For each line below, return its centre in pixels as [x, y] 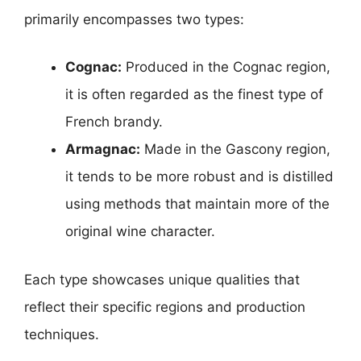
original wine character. [140, 231]
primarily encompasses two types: [134, 19]
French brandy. [114, 122]
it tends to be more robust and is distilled [199, 176]
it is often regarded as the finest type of [194, 94]
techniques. [62, 334]
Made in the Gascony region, [235, 149]
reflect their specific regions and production [165, 307]
